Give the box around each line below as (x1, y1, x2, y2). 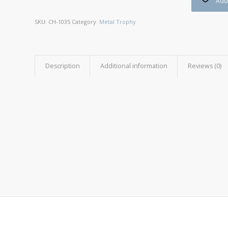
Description (45, 62, 80, 70)
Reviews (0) (188, 62, 222, 70)
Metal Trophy (99, 18, 136, 25)
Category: (72, 18, 100, 25)
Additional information (100, 62, 168, 70)
